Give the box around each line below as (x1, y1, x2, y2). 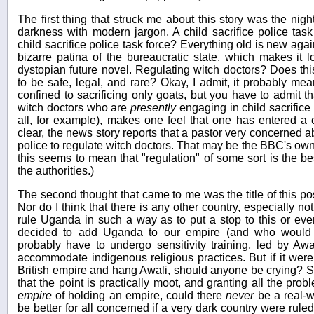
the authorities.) (18, 164, 94, 177)
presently (130, 101, 177, 114)
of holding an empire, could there (52, 289, 226, 301)
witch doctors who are (18, 101, 131, 114)
